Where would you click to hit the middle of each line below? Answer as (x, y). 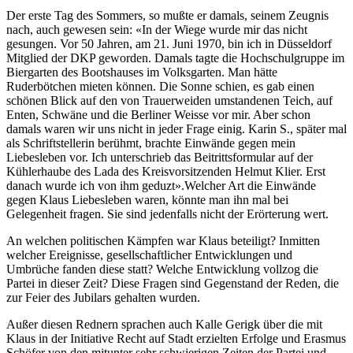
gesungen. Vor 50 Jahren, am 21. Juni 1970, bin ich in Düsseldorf (169, 44)
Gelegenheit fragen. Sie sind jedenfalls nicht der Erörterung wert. (167, 214)
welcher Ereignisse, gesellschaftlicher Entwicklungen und (149, 255)
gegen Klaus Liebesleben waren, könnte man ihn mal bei (147, 200)
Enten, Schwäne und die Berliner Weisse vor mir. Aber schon (158, 115)
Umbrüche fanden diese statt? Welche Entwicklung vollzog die (162, 269)
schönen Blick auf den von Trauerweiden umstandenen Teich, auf (169, 101)
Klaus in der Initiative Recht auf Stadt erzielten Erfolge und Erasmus (176, 339)
